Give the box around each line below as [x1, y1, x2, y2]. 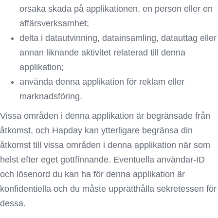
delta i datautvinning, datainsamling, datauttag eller [19, 33, 217, 43]
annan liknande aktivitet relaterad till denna [19, 48, 185, 57]
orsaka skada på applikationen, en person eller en [19, 4, 213, 14]
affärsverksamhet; [19, 18, 89, 28]
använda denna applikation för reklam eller [19, 77, 184, 87]
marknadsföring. [19, 91, 82, 101]
